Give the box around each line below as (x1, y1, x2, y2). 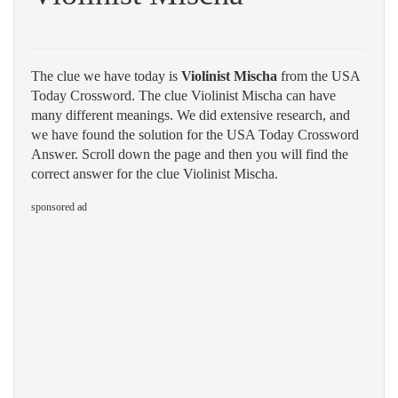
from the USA (277, 68, 360, 84)
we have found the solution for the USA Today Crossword (31, 127, 359, 142)
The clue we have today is (31, 68, 181, 84)
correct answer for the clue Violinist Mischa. (31, 166, 278, 181)
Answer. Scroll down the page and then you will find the (31, 147, 348, 162)
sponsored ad (31, 201, 87, 213)
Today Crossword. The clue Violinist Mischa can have (31, 88, 336, 103)
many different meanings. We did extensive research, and (31, 107, 350, 123)
